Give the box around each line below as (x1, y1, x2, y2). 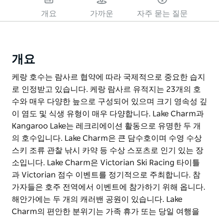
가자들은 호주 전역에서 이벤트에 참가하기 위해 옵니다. (12, 183, 205, 191)
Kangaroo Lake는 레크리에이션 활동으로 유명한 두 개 (12, 122, 201, 130)
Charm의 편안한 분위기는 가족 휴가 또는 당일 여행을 (12, 207, 199, 216)
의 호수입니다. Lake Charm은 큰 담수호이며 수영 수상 (12, 134, 202, 142)
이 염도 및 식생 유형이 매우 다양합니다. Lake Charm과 (12, 109, 204, 118)
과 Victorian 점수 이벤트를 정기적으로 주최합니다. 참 (12, 171, 200, 179)
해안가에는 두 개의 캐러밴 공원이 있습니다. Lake (12, 195, 182, 203)
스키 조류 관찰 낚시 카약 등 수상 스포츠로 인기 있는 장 (12, 146, 203, 154)
